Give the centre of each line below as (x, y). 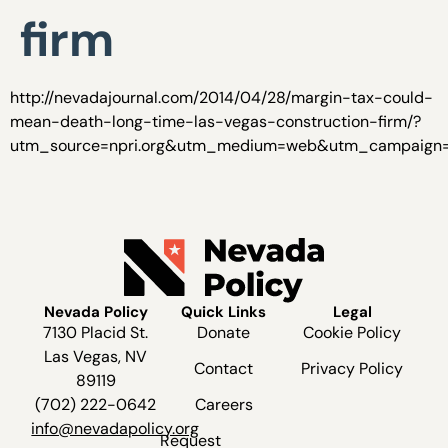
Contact (224, 368)
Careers (223, 404)
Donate (224, 332)
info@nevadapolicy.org (115, 428)
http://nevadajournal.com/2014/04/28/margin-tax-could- (221, 97)
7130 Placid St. (96, 332)
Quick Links (224, 311)
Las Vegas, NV (96, 356)
